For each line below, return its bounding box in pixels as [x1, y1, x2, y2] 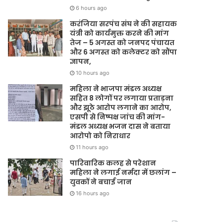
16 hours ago [76, 190, 110, 197]
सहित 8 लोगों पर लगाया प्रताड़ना [70, 93, 174, 103]
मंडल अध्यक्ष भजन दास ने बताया [70, 121, 171, 131]
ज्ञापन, [70, 56, 93, 66]
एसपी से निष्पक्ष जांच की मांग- [70, 112, 166, 122]
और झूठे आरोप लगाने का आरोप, [70, 103, 172, 112]
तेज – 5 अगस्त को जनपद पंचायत [70, 38, 175, 48]
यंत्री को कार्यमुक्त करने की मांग [70, 28, 169, 38]
